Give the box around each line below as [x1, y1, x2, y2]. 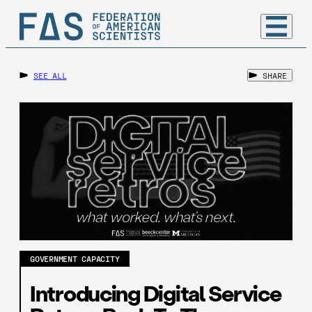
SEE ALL [33, 70, 67, 80]
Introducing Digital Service [30, 278, 281, 307]
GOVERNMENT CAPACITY [30, 253, 120, 264]
